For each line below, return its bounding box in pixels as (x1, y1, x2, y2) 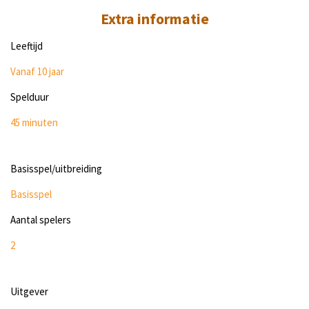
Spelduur (10, 90, 49, 103)
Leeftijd (10, 39, 43, 52)
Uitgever (10, 284, 48, 298)
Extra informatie (100, 9, 209, 28)
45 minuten (10, 115, 58, 129)
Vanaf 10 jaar (10, 64, 64, 78)
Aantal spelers (10, 212, 71, 226)
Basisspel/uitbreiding (10, 161, 102, 175)
